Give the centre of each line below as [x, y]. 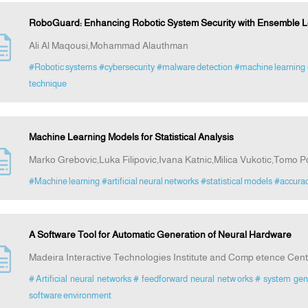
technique [47, 84]
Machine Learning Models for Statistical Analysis [131, 137]
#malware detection [194, 67]
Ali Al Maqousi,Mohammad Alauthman [108, 46]
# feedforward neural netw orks [193, 279]
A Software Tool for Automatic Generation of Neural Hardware [160, 235]
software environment [70, 296]
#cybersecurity [126, 67]
